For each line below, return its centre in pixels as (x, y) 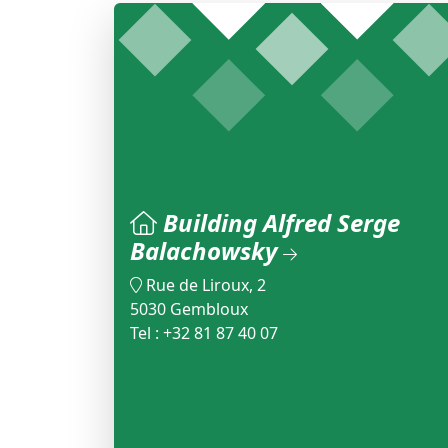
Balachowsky (206, 251)
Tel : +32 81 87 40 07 (204, 333)
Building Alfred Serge (281, 223)
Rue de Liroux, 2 (206, 285)
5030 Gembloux (189, 309)
